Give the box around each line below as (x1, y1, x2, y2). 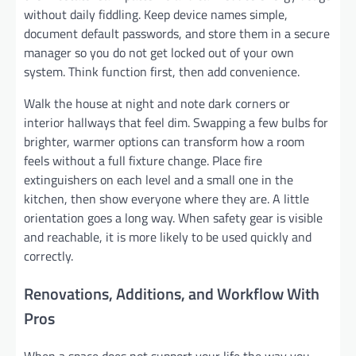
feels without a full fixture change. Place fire (24, 150, 262, 170)
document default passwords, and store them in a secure (24, 23, 330, 43)
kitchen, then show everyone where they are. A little (24, 188, 309, 208)
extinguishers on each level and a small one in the (24, 169, 293, 189)
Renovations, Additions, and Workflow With (24, 281, 319, 306)
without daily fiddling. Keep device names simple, (24, 4, 288, 24)
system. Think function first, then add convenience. (24, 61, 300, 81)
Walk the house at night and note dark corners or (24, 93, 290, 113)
